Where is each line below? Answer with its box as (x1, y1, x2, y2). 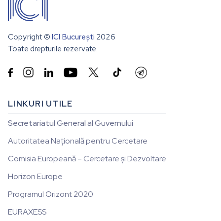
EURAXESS (8, 207, 46, 218)
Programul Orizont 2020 (8, 189, 93, 200)
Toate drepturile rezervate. (8, 44, 98, 54)
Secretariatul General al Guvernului (8, 118, 133, 129)
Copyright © (8, 32, 52, 42)
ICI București (51, 32, 95, 42)
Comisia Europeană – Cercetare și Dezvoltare (8, 153, 166, 164)
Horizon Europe (8, 171, 63, 182)
